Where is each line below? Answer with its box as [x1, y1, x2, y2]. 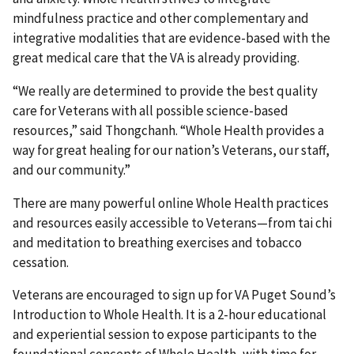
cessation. [13, 253, 69, 271]
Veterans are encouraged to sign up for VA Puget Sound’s [13, 286, 336, 304]
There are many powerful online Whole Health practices [13, 194, 329, 212]
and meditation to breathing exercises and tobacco [13, 233, 302, 251]
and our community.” [13, 160, 130, 179]
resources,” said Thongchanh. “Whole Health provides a [13, 121, 324, 139]
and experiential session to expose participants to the [13, 326, 317, 344]
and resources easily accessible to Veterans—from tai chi [13, 213, 332, 232]
